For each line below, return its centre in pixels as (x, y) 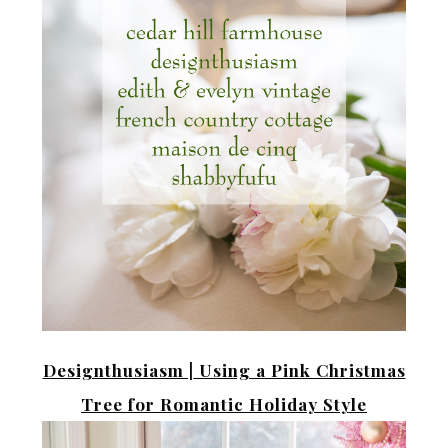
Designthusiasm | (118, 369)
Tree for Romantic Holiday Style (224, 403)
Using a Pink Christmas (299, 369)
